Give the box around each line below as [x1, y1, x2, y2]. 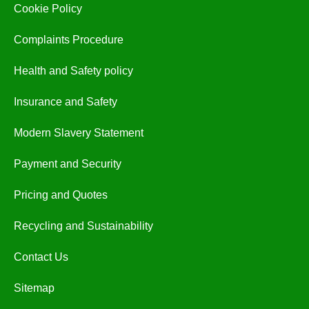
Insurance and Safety [14, 96, 117, 108]
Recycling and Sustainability [14, 220, 153, 232]
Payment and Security [14, 158, 121, 170]
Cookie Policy [14, 3, 82, 15]
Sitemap [14, 282, 54, 295]
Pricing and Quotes [14, 189, 108, 201]
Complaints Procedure [14, 34, 123, 46]
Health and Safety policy [14, 65, 133, 77]
